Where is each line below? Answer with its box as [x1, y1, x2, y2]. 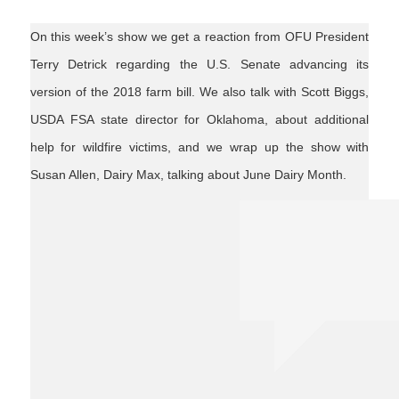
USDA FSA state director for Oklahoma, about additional [29, 111, 370, 126]
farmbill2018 [142, 201, 212, 216]
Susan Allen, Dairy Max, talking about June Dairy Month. [29, 167, 346, 182]
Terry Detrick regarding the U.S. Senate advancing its [29, 56, 370, 71]
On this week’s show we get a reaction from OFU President [29, 28, 370, 44]
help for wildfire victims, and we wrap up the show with [29, 139, 370, 154]
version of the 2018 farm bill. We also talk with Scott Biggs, [29, 84, 370, 99]
